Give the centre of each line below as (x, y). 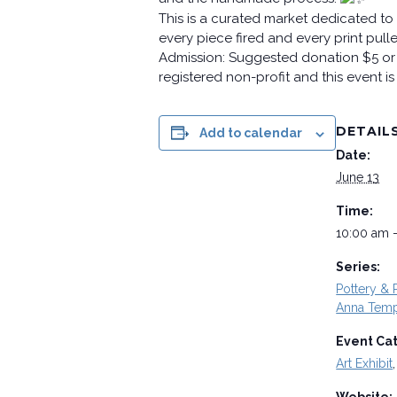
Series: (358, 267)
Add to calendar (250, 133)
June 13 (358, 178)
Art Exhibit (365, 364)
